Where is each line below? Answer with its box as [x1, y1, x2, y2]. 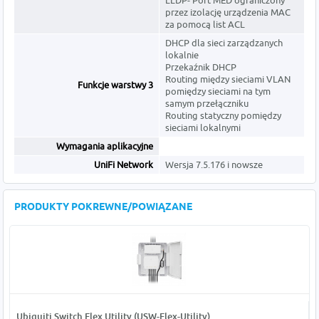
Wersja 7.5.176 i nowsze [165, 159, 263, 171]
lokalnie [165, 49, 199, 61]
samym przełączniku [165, 98, 249, 110]
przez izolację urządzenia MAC [165, 6, 291, 19]
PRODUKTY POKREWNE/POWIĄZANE [14, 201, 193, 215]
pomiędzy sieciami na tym [165, 85, 271, 98]
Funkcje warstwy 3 [78, 79, 154, 91]
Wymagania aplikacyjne [56, 140, 154, 152]
